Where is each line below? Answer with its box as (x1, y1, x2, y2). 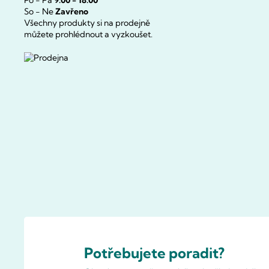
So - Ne (24, 6, 55, 17)
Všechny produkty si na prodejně (24, 17, 150, 29)
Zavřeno (55, 6, 88, 17)
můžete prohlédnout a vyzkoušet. (24, 29, 153, 40)
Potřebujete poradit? (84, 243, 225, 262)
